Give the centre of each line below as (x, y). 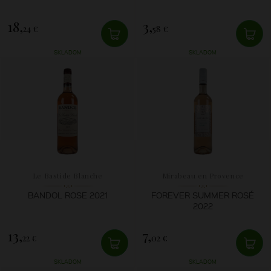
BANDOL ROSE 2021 (67, 194)
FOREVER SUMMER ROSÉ (203, 194)
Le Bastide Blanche (67, 175)
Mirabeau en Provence (203, 175)
